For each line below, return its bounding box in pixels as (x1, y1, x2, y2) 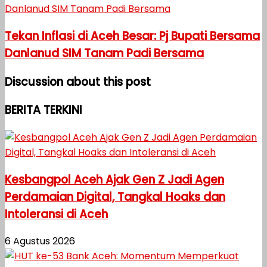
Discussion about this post (5, 73, 151, 90)
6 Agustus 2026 (5, 234, 75, 249)
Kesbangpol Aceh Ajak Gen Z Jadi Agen (5, 171, 224, 188)
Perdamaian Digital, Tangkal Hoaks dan (5, 188, 225, 205)
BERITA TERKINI (5, 102, 82, 119)
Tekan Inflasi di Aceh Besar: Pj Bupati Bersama (5, 27, 260, 44)
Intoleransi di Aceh (5, 206, 108, 222)
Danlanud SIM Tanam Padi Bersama (5, 45, 204, 61)
